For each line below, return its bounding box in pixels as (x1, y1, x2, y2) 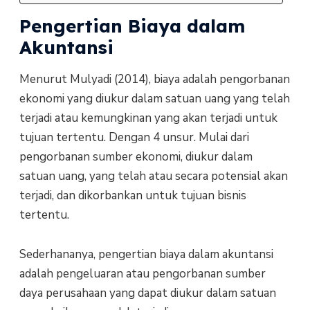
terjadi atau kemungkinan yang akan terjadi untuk (19, 110, 277, 127)
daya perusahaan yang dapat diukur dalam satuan (19, 284, 276, 301)
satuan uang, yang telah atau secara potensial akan (19, 168, 288, 185)
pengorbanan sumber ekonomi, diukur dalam (19, 149, 253, 165)
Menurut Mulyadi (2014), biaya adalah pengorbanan (19, 71, 290, 88)
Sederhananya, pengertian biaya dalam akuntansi (19, 246, 273, 262)
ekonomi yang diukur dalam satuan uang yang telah (19, 91, 290, 107)
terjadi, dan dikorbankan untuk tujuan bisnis (19, 188, 246, 204)
